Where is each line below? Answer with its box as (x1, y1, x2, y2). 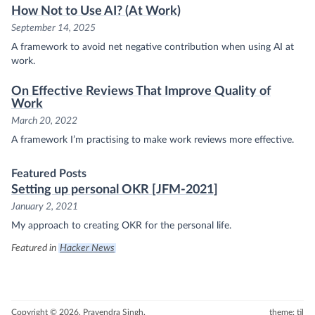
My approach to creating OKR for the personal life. (11, 221, 231, 231)
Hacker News (60, 243, 115, 253)
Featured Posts (11, 168, 86, 179)
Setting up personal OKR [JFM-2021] (11, 184, 218, 196)
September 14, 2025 (11, 23, 96, 33)
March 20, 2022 (11, 116, 77, 126)
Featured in (11, 243, 58, 253)
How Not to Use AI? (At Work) (11, 5, 181, 18)
